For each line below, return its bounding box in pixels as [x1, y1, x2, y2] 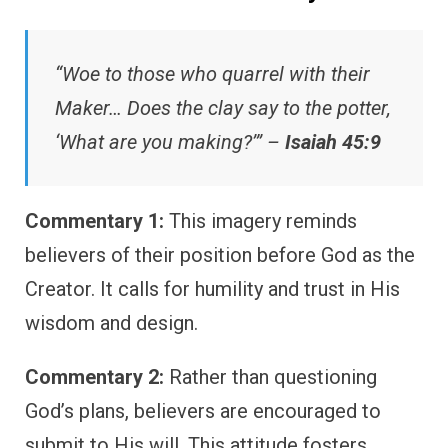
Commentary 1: [25, 208, 164, 233]
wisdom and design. [25, 310, 198, 335]
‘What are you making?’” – [55, 129, 285, 154]
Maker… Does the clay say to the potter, [55, 95, 391, 120]
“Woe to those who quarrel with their [55, 61, 370, 86]
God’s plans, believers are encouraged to [25, 398, 381, 423]
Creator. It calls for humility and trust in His [25, 276, 400, 301]
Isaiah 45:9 [285, 129, 381, 154]
